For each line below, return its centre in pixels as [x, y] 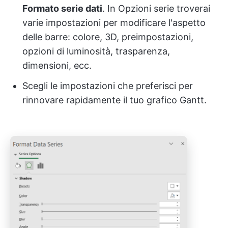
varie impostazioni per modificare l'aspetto [114, 23]
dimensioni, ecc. [57, 66]
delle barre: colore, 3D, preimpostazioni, [108, 37]
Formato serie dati [62, 9]
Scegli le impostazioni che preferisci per [108, 86]
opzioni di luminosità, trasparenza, [96, 51]
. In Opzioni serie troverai [156, 9]
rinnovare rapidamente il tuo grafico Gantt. [115, 100]
